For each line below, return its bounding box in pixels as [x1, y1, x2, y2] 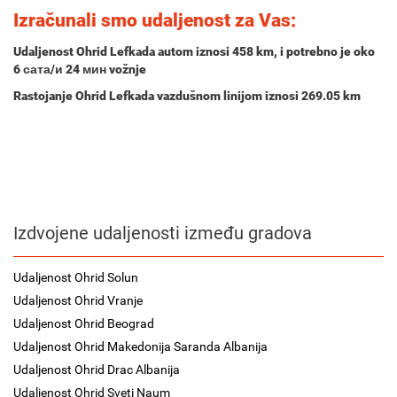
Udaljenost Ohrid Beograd [13, 316, 154, 331]
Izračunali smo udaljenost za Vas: [13, 10, 296, 31]
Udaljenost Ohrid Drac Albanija [13, 362, 180, 377]
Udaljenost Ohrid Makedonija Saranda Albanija [13, 339, 268, 354]
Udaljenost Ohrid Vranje [13, 293, 143, 307]
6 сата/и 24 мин [13, 62, 106, 76]
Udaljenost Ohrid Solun [13, 270, 138, 284]
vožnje [106, 62, 146, 76]
